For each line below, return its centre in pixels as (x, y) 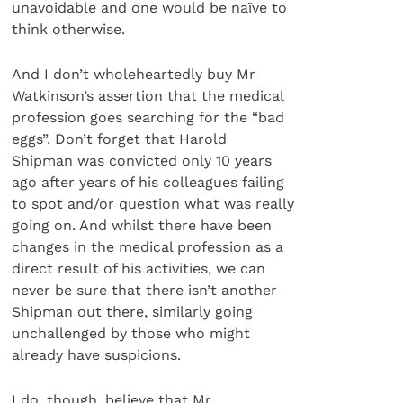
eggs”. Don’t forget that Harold (120, 139)
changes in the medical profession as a (148, 247)
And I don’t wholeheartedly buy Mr (134, 75)
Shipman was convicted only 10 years (142, 161)
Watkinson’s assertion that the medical (148, 96)
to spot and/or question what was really (153, 204)
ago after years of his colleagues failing (148, 183)
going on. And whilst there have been (142, 226)
